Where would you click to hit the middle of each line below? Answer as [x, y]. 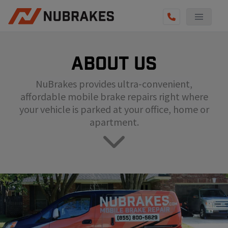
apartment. [114, 122]
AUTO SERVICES [36, 42]
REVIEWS [23, 62]
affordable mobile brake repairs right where [114, 97]
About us [114, 63]
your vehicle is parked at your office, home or [114, 109]
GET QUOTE [29, 103]
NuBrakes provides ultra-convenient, [114, 84]
